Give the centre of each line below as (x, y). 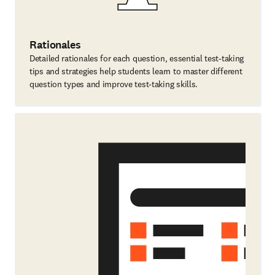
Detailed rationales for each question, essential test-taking (137, 58)
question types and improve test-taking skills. (114, 84)
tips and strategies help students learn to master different (136, 71)
